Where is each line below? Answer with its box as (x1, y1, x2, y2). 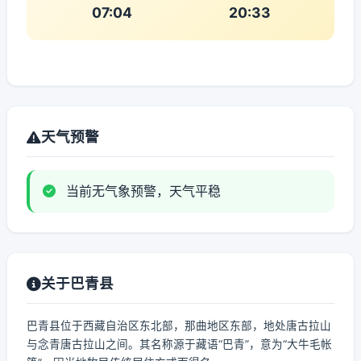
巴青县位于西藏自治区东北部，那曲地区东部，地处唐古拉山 (27, 319, 331, 332)
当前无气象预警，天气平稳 (62, 183, 221, 199)
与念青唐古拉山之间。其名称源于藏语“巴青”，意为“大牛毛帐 (27, 338, 332, 351)
